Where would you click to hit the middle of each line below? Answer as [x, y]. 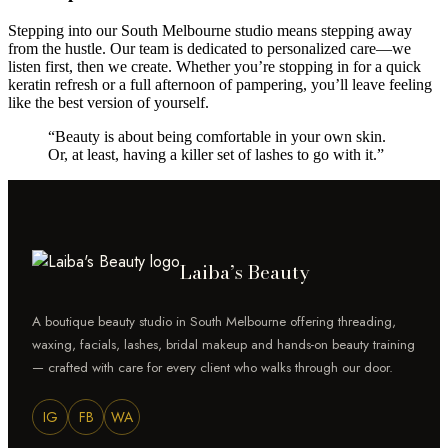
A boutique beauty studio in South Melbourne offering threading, [214, 322]
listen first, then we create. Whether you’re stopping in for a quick [214, 67]
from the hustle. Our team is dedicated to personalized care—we [209, 49]
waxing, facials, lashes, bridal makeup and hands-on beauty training [223, 345]
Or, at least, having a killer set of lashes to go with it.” [216, 155]
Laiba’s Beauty [244, 272]
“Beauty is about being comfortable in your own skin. [217, 137]
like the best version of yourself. [108, 103]
